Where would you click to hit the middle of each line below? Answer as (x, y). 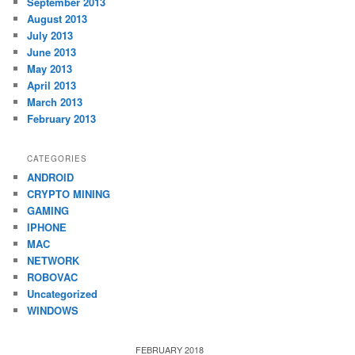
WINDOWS (53, 310)
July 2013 (50, 36)
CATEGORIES (57, 158)
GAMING (48, 210)
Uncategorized (63, 293)
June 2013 (52, 52)
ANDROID (51, 177)
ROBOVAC (53, 277)
